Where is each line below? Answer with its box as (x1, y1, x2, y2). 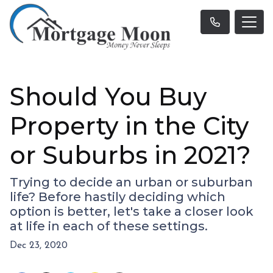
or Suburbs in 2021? (10, 140, 251, 171)
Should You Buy (10, 82, 207, 112)
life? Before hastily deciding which (10, 190, 225, 205)
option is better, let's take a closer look (10, 204, 253, 219)
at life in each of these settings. (10, 219, 208, 234)
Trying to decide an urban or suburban (10, 175, 253, 190)
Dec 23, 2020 (10, 241, 68, 251)
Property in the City (10, 111, 249, 141)
